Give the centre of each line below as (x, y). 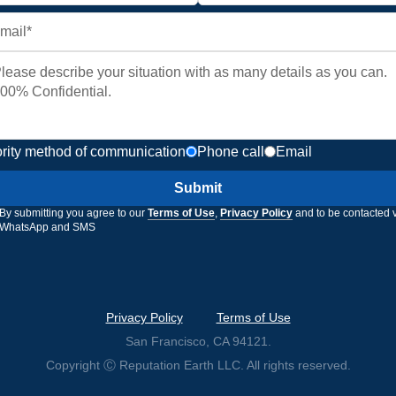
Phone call (231, 152)
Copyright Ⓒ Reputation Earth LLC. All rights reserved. (198, 366)
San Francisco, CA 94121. (198, 342)
